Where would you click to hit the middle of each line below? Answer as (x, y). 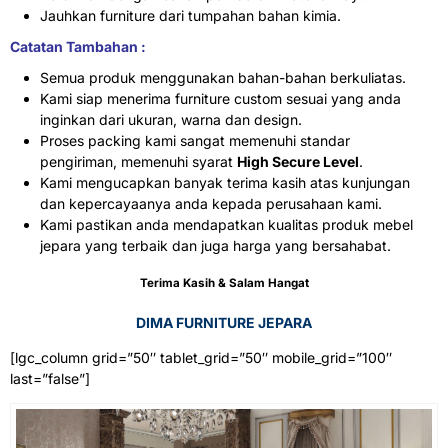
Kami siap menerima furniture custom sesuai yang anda (220, 98)
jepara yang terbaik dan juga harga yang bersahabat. (215, 245)
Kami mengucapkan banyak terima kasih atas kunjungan (225, 182)
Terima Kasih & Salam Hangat (224, 283)
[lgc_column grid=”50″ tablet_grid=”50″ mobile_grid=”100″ (201, 357)
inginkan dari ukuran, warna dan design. (171, 119)
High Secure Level (298, 161)
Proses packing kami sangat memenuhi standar (195, 140)
